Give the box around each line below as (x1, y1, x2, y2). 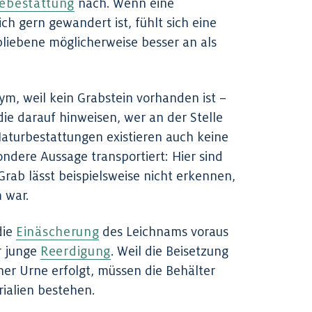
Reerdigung (40, 242, 111, 259)
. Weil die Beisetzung (111, 242, 228, 259)
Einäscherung (16, 222, 100, 240)
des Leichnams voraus (99, 222, 229, 240)
